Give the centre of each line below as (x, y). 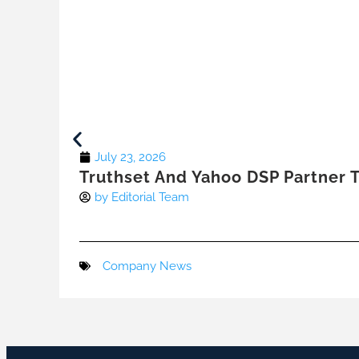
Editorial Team (151, 198)
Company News (147, 266)
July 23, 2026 (131, 157)
